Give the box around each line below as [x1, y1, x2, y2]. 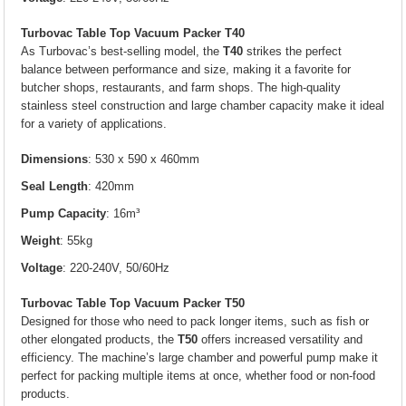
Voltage [21, 261, 63, 275]
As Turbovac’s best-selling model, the [21, 44, 224, 58]
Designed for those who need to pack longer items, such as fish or [21, 314, 370, 328]
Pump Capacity [21, 207, 107, 220]
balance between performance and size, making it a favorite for [21, 63, 352, 76]
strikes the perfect [243, 44, 343, 58]
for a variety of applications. [21, 117, 168, 130]
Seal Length [21, 179, 89, 193]
